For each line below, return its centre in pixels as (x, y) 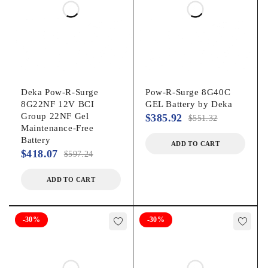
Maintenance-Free (57, 128)
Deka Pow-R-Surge (60, 92)
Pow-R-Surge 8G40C (188, 92)
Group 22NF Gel (55, 116)
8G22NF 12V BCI (58, 104)
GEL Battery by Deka (189, 104)
